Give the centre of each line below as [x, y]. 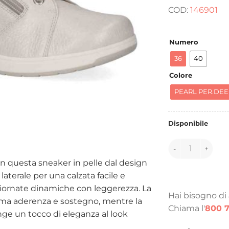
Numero [184, 42]
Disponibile [188, 124]
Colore [181, 75]
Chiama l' [187, 208]
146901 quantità [197, 143]
